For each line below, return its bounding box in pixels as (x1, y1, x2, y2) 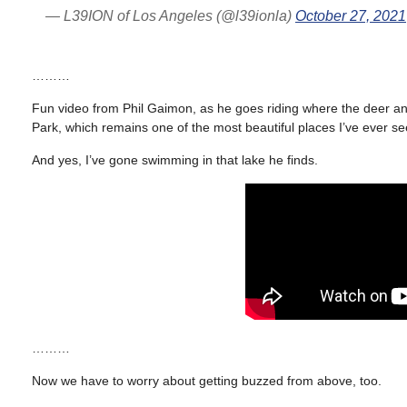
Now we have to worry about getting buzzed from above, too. (32, 373, 382, 388)
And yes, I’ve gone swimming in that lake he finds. (32, 153, 318, 167)
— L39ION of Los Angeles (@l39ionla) (45, 8, 295, 24)
